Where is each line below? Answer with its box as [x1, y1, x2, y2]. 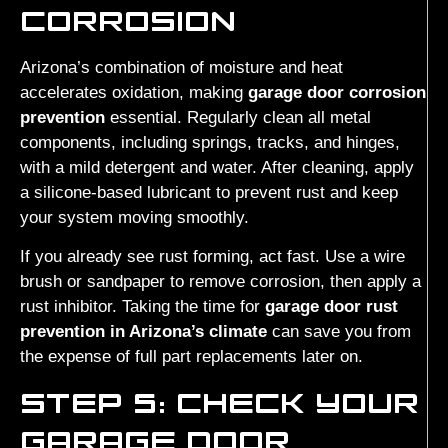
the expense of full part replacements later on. [20, 347, 363, 366]
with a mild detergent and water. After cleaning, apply [20, 157, 414, 177]
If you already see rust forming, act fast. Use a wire [20, 247, 405, 266]
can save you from [267, 322, 411, 341]
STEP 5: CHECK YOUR [20, 382, 419, 423]
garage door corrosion [248, 82, 426, 102]
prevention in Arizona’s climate [20, 322, 267, 341]
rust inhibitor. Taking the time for [20, 297, 265, 316]
